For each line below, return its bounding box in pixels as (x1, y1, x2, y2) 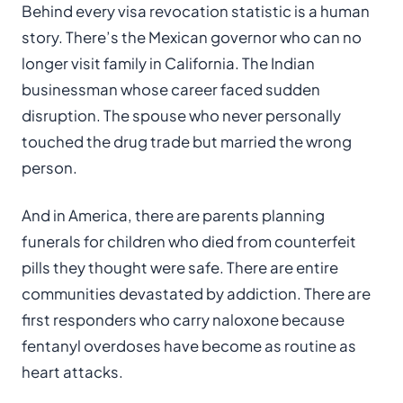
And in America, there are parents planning (22, 206, 325, 225)
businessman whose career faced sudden (22, 80, 320, 99)
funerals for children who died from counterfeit (22, 232, 356, 251)
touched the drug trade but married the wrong (22, 132, 352, 151)
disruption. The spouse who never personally (22, 106, 341, 125)
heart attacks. (22, 363, 123, 381)
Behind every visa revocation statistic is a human (22, 2, 370, 21)
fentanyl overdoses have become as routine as (22, 336, 356, 355)
